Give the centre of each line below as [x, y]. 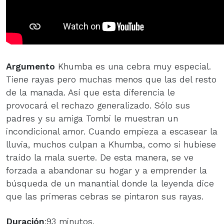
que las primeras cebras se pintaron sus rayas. [105, 196]
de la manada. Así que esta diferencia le [90, 92]
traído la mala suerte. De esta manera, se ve [100, 157]
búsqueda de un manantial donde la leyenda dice [110, 183]
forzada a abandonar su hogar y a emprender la [106, 170]
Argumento [30, 66]
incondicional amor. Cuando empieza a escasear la [112, 131]
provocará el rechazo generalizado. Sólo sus [98, 105]
